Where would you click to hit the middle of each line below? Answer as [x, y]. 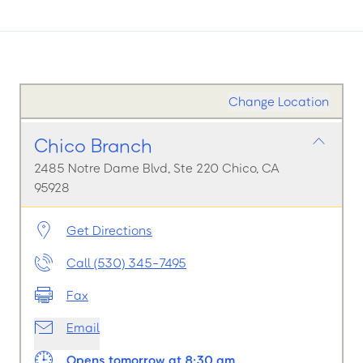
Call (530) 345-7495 [126, 263]
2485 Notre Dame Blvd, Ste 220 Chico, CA [157, 168]
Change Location [279, 101]
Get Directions [109, 230]
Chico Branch [93, 145]
